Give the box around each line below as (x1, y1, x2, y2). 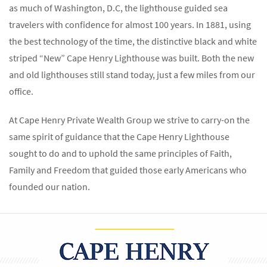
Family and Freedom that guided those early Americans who (9, 164, 247, 176)
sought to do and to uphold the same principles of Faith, (9, 147, 232, 159)
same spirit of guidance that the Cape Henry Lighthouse (9, 131, 229, 142)
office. (9, 85, 33, 97)
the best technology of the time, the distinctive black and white (9, 35, 257, 47)
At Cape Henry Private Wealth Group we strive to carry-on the (9, 114, 250, 126)
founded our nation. (9, 181, 90, 193)
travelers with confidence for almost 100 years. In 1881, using (9, 18, 251, 30)
